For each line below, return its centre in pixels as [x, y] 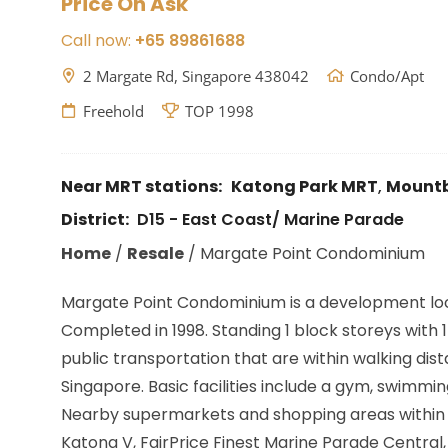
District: [96, 219]
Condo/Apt [386, 76]
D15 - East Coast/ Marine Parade [270, 219]
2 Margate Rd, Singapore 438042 [195, 76]
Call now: [97, 40]
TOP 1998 [219, 111]
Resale [155, 253]
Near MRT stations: [141, 186]
